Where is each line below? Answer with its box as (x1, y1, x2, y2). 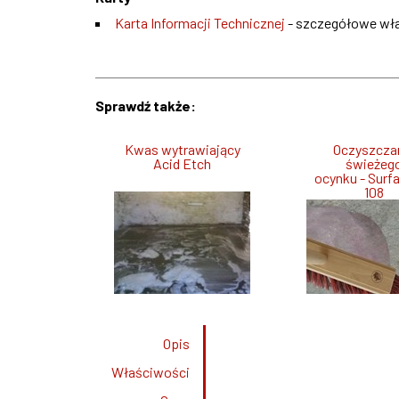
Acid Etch (153, 155, 212, 173)
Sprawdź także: (95, 97, 196, 115)
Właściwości (110, 363, 190, 381)
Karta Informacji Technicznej (115, 14, 285, 32)
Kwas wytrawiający (124, 141, 240, 159)
